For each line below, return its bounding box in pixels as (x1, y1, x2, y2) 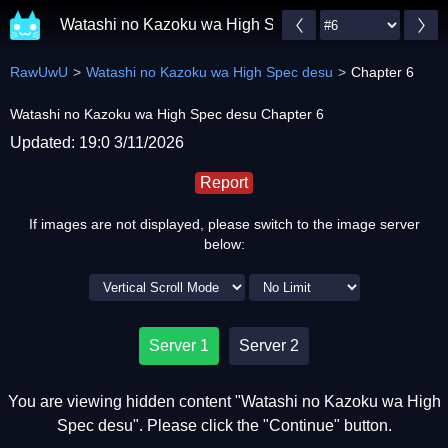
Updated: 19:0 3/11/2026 (10, 134, 184, 151)
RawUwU (10, 64, 68, 80)
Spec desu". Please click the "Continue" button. (56, 417, 392, 434)
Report (200, 174, 248, 191)
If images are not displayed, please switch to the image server (28, 216, 420, 232)
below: (203, 236, 245, 252)
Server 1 (149, 337, 209, 354)
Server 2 (239, 337, 299, 354)
